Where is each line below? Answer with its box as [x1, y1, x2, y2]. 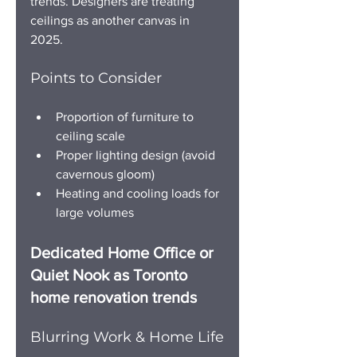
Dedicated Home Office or [30, 243, 218, 261]
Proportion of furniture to [56, 109, 197, 124]
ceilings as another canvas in [30, 13, 193, 27]
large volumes [56, 205, 134, 219]
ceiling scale [56, 128, 125, 143]
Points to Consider [30, 69, 162, 87]
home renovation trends [30, 288, 197, 306]
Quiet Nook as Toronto [30, 265, 191, 284]
